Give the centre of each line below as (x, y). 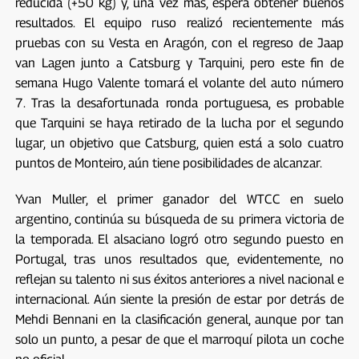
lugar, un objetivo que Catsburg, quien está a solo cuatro (179, 143)
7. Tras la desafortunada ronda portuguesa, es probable (179, 103)
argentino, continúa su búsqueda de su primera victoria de (179, 219)
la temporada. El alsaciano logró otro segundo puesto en (179, 239)
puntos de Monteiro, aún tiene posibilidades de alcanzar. (168, 163)
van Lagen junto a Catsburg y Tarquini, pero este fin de (179, 63)
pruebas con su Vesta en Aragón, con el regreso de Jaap (179, 42)
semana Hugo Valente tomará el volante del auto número (179, 83)
